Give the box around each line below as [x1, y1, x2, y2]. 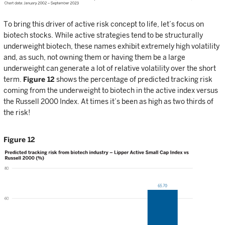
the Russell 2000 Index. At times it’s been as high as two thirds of [4, 97, 213, 106]
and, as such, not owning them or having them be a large [4, 53, 185, 62]
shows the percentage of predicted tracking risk [55, 75, 212, 84]
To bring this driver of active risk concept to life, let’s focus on [4, 20, 204, 29]
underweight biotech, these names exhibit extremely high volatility [4, 42, 219, 51]
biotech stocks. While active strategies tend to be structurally [4, 31, 203, 40]
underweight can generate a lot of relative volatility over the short [4, 64, 216, 73]
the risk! [4, 108, 30, 117]
